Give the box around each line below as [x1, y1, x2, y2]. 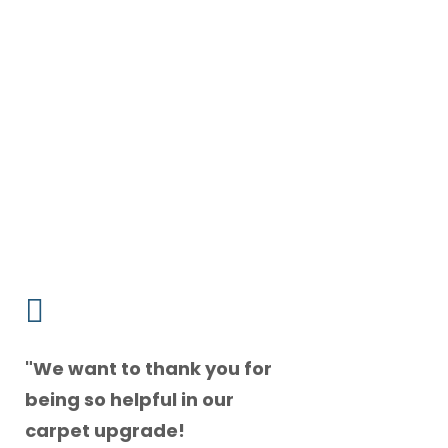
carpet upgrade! [24, 418, 185, 444]
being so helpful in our [24, 387, 234, 413]
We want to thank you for [32, 356, 272, 382]
